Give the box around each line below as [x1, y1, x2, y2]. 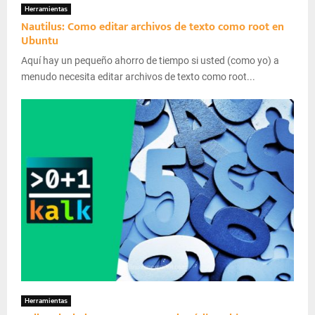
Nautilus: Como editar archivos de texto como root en [21, 18, 284, 37]
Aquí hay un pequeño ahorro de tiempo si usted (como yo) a [21, 55, 279, 67]
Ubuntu [21, 32, 58, 51]
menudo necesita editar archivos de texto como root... [21, 71, 255, 83]
